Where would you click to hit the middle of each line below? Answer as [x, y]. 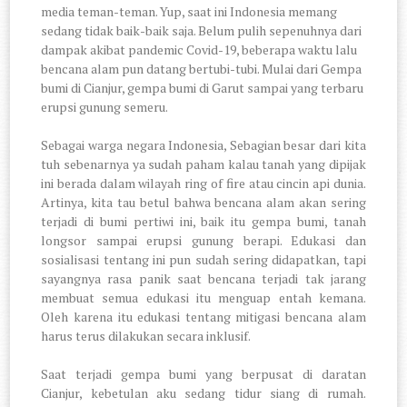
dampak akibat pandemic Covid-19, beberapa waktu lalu [199, 49]
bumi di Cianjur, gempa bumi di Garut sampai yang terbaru [203, 87]
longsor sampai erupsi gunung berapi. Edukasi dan [203, 240]
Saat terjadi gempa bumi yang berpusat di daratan [203, 373]
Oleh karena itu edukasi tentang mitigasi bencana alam [203, 316]
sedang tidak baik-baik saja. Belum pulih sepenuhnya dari [202, 30]
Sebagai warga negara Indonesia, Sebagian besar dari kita [203, 144]
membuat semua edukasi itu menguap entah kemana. [203, 297]
